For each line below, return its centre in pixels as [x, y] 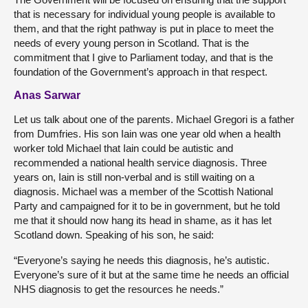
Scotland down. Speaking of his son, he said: [114, 235]
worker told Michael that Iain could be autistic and [123, 148]
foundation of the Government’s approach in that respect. [141, 72]
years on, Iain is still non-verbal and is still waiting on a [134, 177]
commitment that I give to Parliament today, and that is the [143, 57]
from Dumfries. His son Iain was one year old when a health [147, 134]
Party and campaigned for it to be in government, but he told [147, 206]
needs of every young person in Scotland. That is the [131, 43]
